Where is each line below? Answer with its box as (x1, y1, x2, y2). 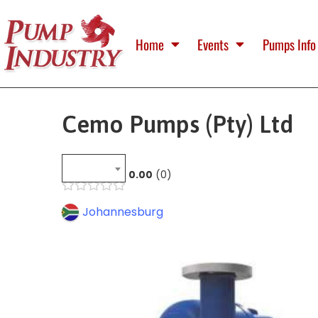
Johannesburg (82, 203, 163, 220)
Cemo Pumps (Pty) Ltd (62, 111, 293, 138)
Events (197, 33, 229, 54)
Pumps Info (262, 33, 316, 54)
